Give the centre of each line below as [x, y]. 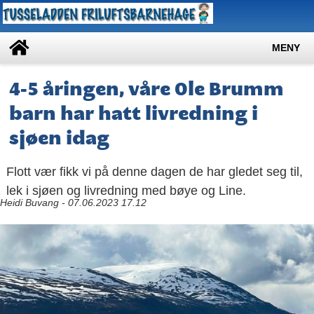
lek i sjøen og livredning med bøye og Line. [126, 190]
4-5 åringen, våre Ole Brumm [146, 89]
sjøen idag [59, 138]
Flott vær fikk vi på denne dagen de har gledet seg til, [154, 171]
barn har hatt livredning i [133, 114]
